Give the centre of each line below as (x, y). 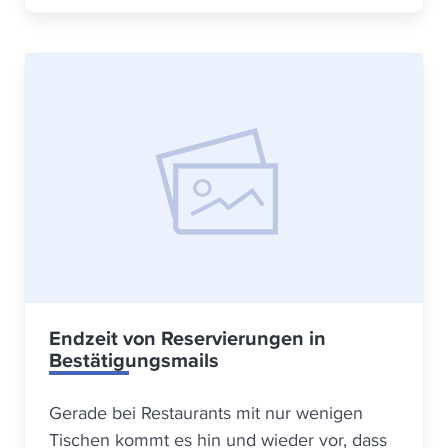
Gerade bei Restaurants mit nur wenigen (206, 412)
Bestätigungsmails (134, 360)
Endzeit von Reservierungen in (187, 338)
